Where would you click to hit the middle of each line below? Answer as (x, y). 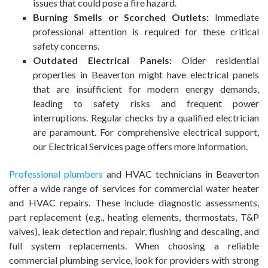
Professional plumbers (56, 174)
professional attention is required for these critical (146, 32)
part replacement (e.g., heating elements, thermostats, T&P (134, 217)
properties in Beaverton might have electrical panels (146, 75)
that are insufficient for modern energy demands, (146, 89)
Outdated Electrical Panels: (102, 60)
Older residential (215, 60)
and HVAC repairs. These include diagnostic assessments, (134, 203)
